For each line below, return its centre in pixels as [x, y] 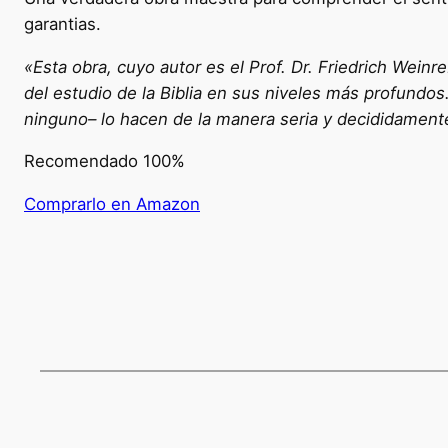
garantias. [62, 23]
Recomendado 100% [104, 161]
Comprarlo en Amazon [112, 204]
